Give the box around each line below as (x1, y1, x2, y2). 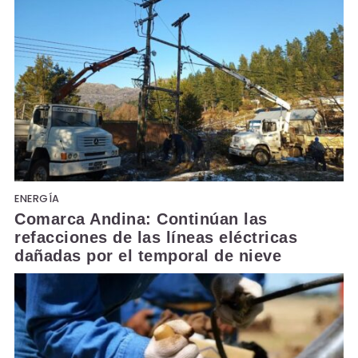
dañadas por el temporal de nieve (14, 246, 281, 265)
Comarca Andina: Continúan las (14, 209, 268, 228)
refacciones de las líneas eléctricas (14, 228, 297, 246)
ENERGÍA (14, 191, 60, 205)
